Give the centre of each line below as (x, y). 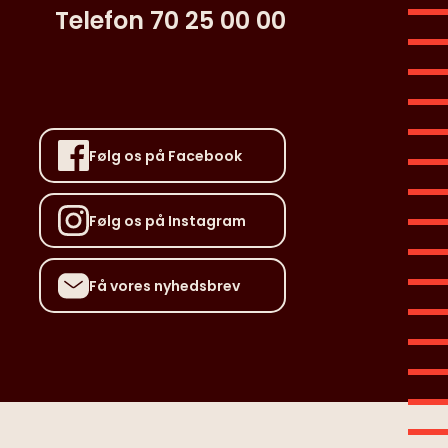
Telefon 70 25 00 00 (170, 20)
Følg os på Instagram (167, 220)
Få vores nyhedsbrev (164, 285)
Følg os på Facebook (165, 155)
